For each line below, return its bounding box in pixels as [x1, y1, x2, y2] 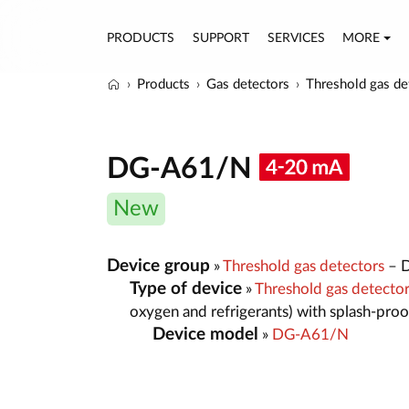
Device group [107, 257, 210, 275]
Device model [152, 325, 258, 343]
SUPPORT [192, 31, 249, 45]
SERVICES [267, 31, 325, 45]
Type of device [130, 279, 242, 298]
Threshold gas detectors [223, 257, 384, 274]
